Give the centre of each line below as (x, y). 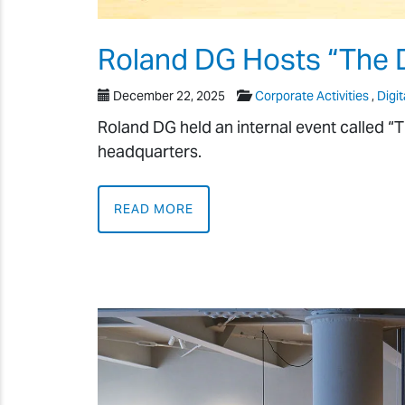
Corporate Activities (312, 96)
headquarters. (150, 152)
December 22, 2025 (169, 96)
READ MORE (154, 208)
